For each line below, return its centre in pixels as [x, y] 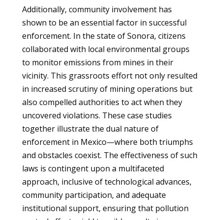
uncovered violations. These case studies [97, 115]
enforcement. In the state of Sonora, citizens [104, 36]
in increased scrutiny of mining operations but [107, 89]
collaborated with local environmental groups [106, 49]
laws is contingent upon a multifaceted [93, 168]
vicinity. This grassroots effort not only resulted [110, 76]
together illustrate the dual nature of [90, 129]
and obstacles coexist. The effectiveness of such [110, 155]
